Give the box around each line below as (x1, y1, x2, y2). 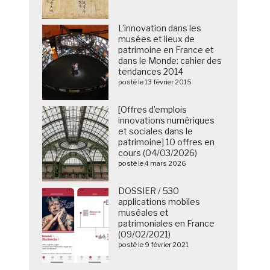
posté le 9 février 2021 (118, 240, 189, 250)
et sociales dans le (118, 126, 193, 137)
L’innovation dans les (118, 23, 202, 34)
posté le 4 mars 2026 (118, 159, 187, 168)
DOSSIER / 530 (118, 186, 180, 196)
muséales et (118, 207, 169, 218)
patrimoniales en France (118, 218, 215, 229)
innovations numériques (118, 115, 215, 126)
